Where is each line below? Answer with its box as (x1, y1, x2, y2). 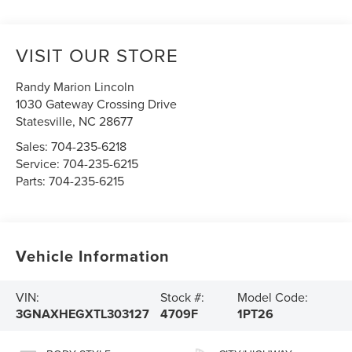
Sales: (16, 137, 52, 156)
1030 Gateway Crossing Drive (16, 95, 178, 113)
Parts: (16, 172, 49, 190)
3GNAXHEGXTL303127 (16, 305, 150, 324)
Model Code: (236, 288, 308, 306)
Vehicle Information (16, 244, 170, 268)
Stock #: (160, 288, 205, 306)
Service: (16, 155, 64, 173)
